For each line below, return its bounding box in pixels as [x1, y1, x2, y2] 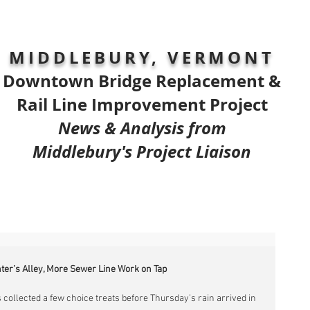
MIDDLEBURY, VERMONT [9, 46, 275, 69]
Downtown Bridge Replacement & [3, 69, 281, 93]
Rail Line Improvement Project [16, 93, 268, 116]
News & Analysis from [57, 116, 226, 140]
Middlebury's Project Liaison [33, 140, 251, 163]
